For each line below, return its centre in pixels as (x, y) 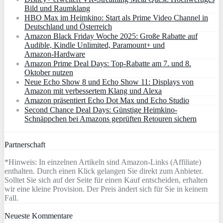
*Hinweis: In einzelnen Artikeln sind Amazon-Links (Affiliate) (103, 162)
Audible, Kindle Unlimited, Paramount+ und (95, 45)
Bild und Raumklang (57, 8)
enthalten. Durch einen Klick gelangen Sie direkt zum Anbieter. (104, 171)
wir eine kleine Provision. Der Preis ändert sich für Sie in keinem (106, 189)
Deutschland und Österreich (68, 27)
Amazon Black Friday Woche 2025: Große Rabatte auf (111, 36)
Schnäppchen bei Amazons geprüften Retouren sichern (111, 119)
